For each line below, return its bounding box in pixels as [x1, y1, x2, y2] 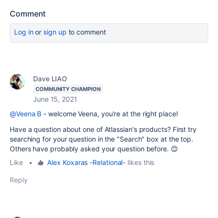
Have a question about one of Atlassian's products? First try [10, 125, 197, 133]
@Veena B [10, 109, 42, 118]
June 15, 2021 [33, 95, 77, 103]
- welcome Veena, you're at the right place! [41, 109, 178, 118]
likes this [126, 158, 155, 166]
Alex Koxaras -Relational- [47, 158, 126, 166]
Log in [14, 28, 34, 36]
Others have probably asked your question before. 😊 [10, 145, 178, 153]
